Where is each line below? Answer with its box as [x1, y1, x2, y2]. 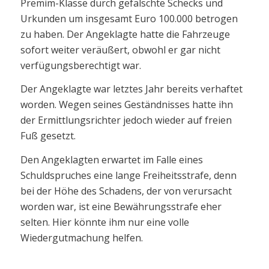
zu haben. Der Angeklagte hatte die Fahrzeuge [20, 27, 230, 41]
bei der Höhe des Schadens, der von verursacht [20, 184, 232, 198]
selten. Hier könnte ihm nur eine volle [20, 215, 189, 229]
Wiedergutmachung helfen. [20, 231, 143, 244]
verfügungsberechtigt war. [20, 58, 141, 72]
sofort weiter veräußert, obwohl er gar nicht [20, 43, 220, 56]
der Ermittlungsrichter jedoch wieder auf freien [20, 113, 232, 127]
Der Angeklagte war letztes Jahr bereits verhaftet [20, 82, 243, 96]
